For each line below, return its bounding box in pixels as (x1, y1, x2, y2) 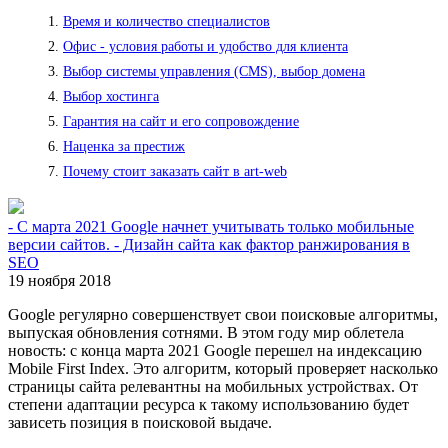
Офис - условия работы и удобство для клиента (63, 39, 348, 55)
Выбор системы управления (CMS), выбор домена (63, 64, 365, 80)
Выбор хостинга (63, 89, 159, 105)
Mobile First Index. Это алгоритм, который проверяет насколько (8, 360, 438, 378)
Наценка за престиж (63, 139, 185, 155)
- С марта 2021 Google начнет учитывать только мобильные (8, 218, 414, 236)
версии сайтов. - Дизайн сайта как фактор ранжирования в (8, 236, 410, 254)
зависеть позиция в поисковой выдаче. (8, 414, 272, 432)
